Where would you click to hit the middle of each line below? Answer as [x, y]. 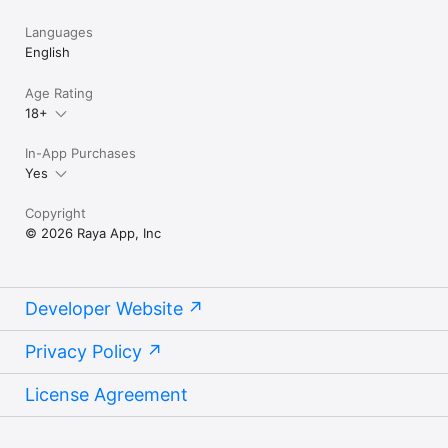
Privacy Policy [83, 351]
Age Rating [59, 92]
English [47, 51]
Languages [59, 31]
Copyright [55, 212]
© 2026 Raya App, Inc [93, 232]
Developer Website [104, 308]
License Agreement [106, 394]
